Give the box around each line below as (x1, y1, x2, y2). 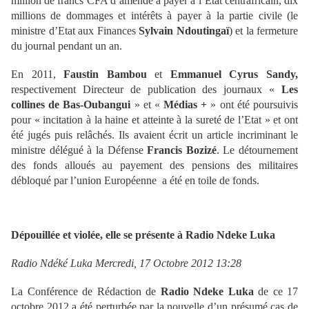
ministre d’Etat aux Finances (11, 25, 139, 37)
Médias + (163, 99, 208, 111)
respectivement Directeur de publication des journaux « (11, 83, 281, 96)
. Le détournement (216, 144, 298, 157)
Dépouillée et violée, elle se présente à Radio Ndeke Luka (11, 229, 275, 241)
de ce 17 (253, 286, 298, 298)
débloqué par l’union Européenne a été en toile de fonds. (11, 175, 259, 187)
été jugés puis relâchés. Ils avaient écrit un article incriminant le (11, 129, 298, 141)
